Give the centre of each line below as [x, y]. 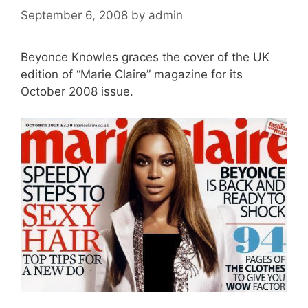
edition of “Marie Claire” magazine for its [132, 74]
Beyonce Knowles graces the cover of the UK [145, 57]
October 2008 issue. [77, 91]
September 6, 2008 [74, 15]
